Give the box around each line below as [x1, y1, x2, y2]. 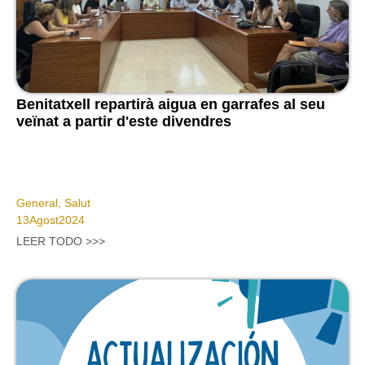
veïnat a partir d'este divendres [16, 113, 231, 130]
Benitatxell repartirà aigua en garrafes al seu [16, 96, 325, 113]
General [16, 196, 58, 210]
